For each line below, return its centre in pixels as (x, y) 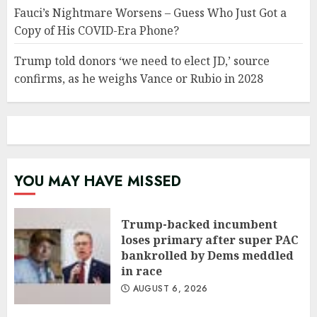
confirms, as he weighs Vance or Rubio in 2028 (139, 79)
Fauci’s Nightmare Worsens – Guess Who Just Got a (150, 13)
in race (142, 271)
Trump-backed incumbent (199, 224)
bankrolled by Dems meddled (207, 255)
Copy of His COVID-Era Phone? (97, 30)
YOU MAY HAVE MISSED (98, 181)
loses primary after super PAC (210, 240)
